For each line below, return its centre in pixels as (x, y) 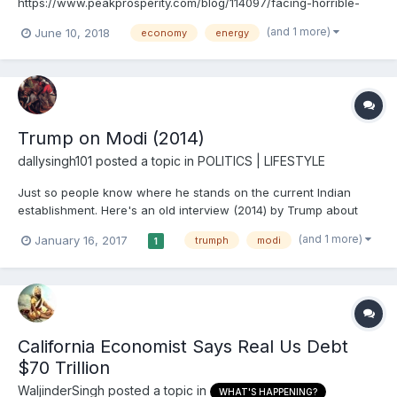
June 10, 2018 (72, 32)
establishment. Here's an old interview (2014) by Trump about (188, 210)
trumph (212, 241)
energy (232, 33)
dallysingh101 (55, 161)
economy (164, 33)
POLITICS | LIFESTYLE (261, 161)
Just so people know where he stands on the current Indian (184, 193)
